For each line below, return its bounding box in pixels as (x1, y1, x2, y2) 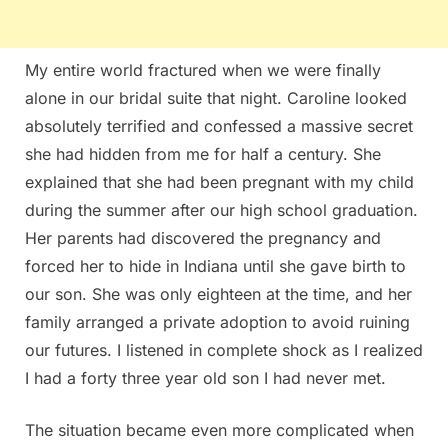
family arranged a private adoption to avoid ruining (25, 311, 410, 332)
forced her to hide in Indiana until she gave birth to (25, 255, 406, 276)
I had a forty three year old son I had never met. (25, 367, 386, 388)
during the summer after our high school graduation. (25, 199, 418, 220)
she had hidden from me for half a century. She (25, 143, 381, 164)
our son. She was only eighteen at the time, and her (25, 283, 412, 304)
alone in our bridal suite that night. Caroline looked (25, 87, 407, 108)
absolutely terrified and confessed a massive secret (25, 115, 413, 136)
